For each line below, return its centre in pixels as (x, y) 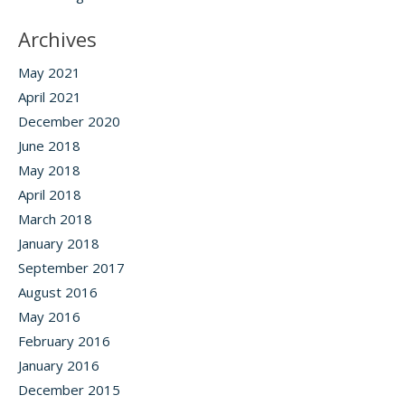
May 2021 (49, 72)
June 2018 (49, 146)
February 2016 (64, 341)
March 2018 (55, 219)
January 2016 (59, 365)
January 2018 (59, 243)
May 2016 (49, 316)
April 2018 (50, 194)
